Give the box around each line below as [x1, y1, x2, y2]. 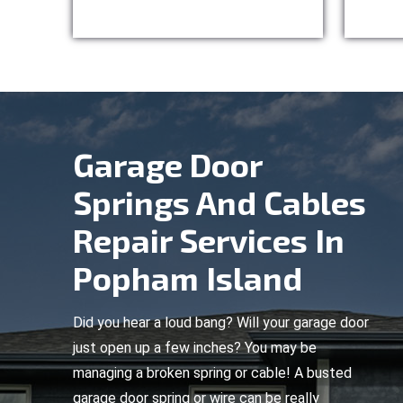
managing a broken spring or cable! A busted [73, 364, 352, 381]
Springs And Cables [73, 183, 366, 221]
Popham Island [73, 258, 302, 297]
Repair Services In [73, 220, 345, 259]
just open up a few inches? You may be [73, 339, 317, 356]
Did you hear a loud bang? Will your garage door [73, 314, 369, 331]
